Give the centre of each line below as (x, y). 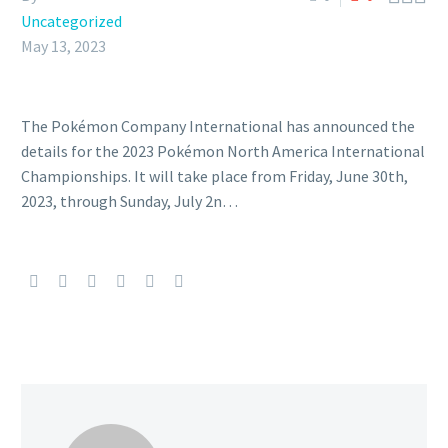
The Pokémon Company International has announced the (218, 126)
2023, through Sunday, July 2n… (129, 201)
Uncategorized (71, 21)
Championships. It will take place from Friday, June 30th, (214, 176)
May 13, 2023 (63, 46)
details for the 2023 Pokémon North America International (223, 151)
